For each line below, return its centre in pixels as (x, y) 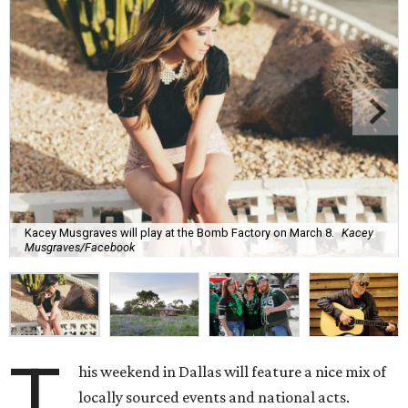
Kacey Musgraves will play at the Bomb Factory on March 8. (179, 232)
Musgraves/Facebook (80, 247)
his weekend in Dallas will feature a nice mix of (233, 372)
